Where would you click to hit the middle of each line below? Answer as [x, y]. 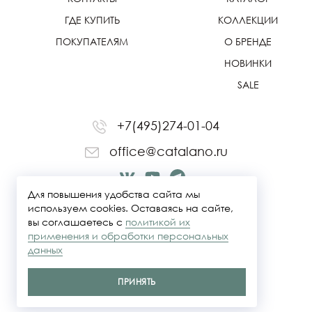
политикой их [158, 222]
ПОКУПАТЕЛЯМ [92, 41]
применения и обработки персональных [128, 236]
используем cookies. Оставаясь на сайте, [131, 208]
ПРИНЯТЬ [137, 282]
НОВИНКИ [248, 63]
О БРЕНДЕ [248, 41]
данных [45, 250]
